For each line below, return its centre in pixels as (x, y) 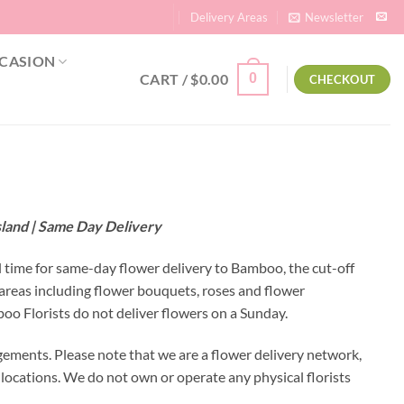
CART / (165, 79)
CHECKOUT (342, 79)
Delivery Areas (230, 17)
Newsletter (334, 17)
